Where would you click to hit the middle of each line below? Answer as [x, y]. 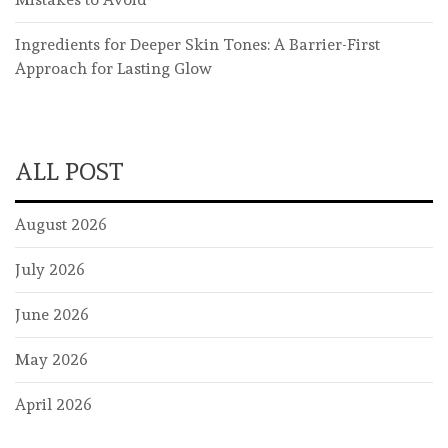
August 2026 [61, 225]
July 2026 [50, 270]
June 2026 [52, 315]
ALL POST [69, 172]
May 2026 [51, 360]
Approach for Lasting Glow [113, 69]
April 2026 [53, 405]
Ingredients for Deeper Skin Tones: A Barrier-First [197, 45]
